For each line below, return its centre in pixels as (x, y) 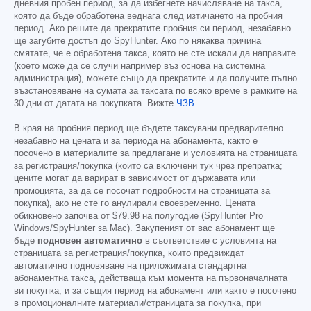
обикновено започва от (63, 216)
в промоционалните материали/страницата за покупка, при (137, 304)
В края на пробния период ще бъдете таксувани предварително (149, 129)
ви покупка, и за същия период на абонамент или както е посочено (155, 291)
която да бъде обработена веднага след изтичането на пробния (148, 16)
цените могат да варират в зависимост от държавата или (135, 179)
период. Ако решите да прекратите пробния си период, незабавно (152, 29)
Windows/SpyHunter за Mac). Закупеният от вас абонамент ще (144, 229)
